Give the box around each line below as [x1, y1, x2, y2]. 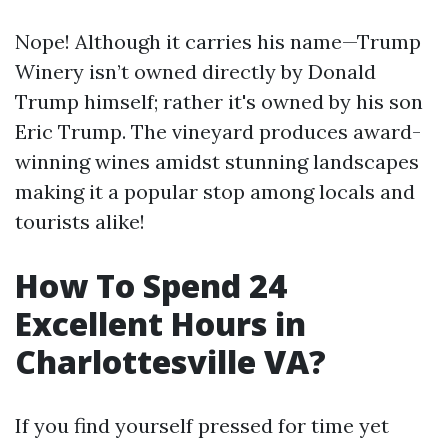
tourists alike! [15, 209, 145, 234]
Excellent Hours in [15, 302, 306, 345]
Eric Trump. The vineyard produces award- [15, 119, 421, 144]
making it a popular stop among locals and [15, 179, 415, 204]
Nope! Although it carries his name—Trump [15, 29, 421, 54]
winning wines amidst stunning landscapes [15, 149, 419, 174]
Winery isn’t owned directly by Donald [15, 59, 376, 84]
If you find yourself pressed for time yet [15, 413, 389, 438]
